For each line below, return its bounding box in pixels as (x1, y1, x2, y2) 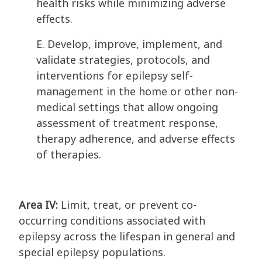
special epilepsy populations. (19, 245, 168, 260)
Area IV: (19, 198, 61, 212)
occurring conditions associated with (19, 213, 205, 228)
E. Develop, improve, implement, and (36, 37, 222, 51)
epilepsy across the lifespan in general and (19, 229, 235, 244)
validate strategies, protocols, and (36, 53, 210, 67)
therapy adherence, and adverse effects (36, 132, 235, 146)
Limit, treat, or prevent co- (61, 198, 196, 212)
